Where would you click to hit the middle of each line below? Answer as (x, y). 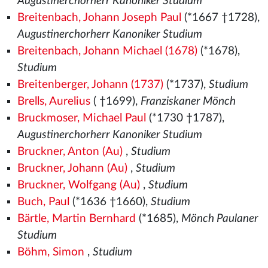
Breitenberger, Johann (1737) (90, 85)
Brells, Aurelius (54, 101)
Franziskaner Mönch (188, 101)
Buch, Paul (43, 202)
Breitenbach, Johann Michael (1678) (107, 51)
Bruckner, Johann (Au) (72, 168)
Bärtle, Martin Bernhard (76, 219)
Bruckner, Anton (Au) (70, 152)
